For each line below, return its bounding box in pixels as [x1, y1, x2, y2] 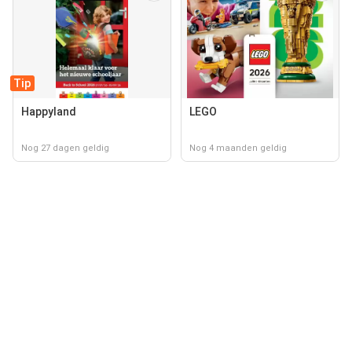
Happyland [21, 105, 76, 118]
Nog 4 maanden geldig [189, 143, 287, 153]
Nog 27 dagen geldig [21, 143, 109, 153]
